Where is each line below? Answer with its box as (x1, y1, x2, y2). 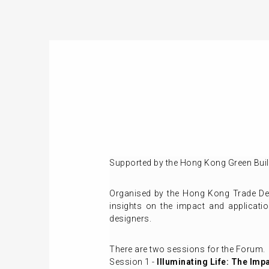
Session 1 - (109, 257, 157, 267)
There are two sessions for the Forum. (109, 244, 265, 254)
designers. (109, 214, 151, 223)
